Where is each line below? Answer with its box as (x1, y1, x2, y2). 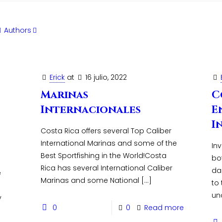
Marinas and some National (40, 175, 139, 185)
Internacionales (40, 103, 141, 117)
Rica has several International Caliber (40, 163, 172, 173)
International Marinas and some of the (40, 138, 177, 148)
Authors (4, 25, 31, 35)
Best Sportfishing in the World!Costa (40, 151, 166, 161)
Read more (144, 203, 184, 213)
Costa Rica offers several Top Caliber (40, 126, 171, 136)
